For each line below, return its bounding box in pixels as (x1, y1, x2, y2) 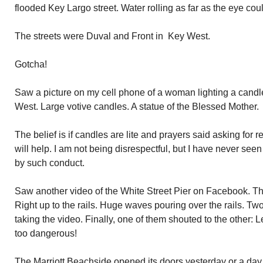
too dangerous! (15, 228, 77, 238)
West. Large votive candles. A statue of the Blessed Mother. (15, 102, 259, 112)
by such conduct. (15, 158, 85, 168)
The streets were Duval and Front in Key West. (15, 31, 210, 41)
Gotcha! (15, 59, 47, 69)
